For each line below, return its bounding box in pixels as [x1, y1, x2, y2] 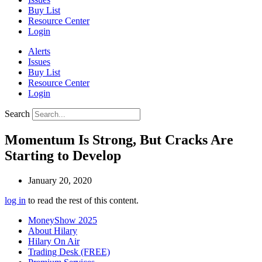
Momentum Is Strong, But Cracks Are [5, 132, 233, 147]
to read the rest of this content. [26, 195, 139, 205]
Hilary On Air [28, 236, 80, 246]
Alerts [28, 46, 50, 56]
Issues [28, 56, 50, 67]
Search [5, 108, 30, 119]
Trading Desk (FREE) [28, 246, 110, 257]
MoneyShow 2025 [28, 215, 97, 225]
